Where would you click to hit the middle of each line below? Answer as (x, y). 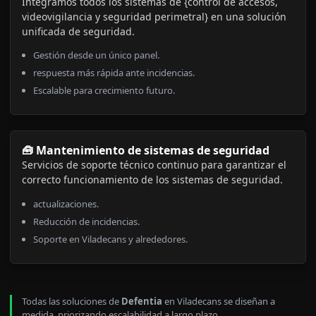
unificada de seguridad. (78, 31)
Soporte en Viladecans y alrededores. (110, 239)
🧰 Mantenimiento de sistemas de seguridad (146, 151)
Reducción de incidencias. (86, 221)
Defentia (142, 301)
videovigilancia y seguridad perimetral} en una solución (154, 16)
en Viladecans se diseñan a (219, 301)
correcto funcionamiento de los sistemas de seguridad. (152, 180)
